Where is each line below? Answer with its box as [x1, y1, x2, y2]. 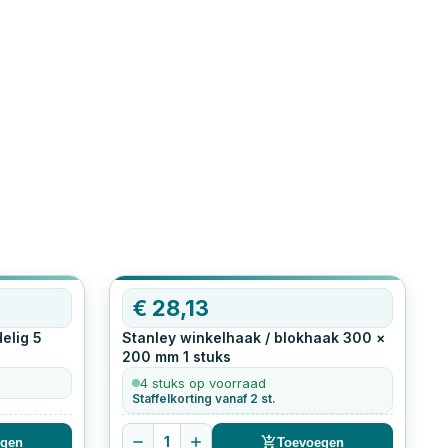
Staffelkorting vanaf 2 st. [132, 391, 277, 407]
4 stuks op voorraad [140, 375, 267, 392]
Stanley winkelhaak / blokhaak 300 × [122, 329, 386, 347]
